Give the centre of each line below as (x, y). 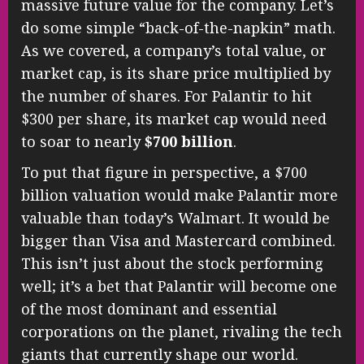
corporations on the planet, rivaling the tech (182, 331)
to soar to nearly (83, 141)
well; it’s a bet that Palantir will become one (179, 286)
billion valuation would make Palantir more (180, 195)
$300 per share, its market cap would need (174, 118)
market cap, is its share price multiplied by (176, 73)
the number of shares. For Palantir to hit (167, 95)
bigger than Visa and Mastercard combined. (178, 240)
